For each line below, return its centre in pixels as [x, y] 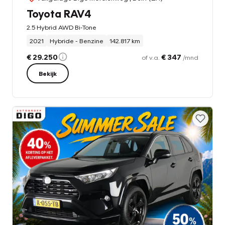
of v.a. [151, 57]
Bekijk [48, 73]
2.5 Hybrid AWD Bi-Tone [62, 27]
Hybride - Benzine [77, 40]
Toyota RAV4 [59, 13]
